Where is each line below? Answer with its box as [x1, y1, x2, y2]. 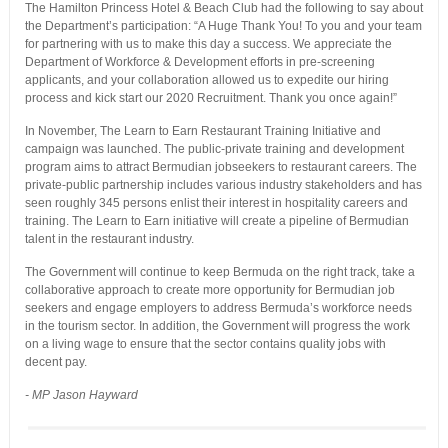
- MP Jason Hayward [24, 388, 138, 403]
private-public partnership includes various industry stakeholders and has [24, 178, 422, 193]
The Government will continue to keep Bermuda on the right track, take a [24, 265, 415, 280]
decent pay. [24, 355, 87, 370]
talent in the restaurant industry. [24, 232, 194, 247]
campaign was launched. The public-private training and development [24, 142, 404, 157]
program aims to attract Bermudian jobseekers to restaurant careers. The [24, 160, 417, 175]
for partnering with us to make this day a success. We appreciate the [24, 37, 392, 52]
